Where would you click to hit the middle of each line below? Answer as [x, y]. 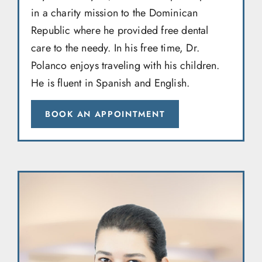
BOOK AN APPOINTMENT [105, 114]
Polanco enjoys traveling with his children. [125, 65]
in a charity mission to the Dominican [115, 13]
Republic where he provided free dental [120, 30]
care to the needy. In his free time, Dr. [115, 48]
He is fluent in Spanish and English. [111, 83]
